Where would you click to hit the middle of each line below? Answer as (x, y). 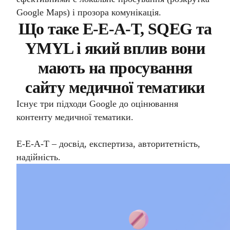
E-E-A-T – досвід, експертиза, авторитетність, (108, 144)
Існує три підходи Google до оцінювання (97, 104)
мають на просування (115, 68)
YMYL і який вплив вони (115, 48)
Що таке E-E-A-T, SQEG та (115, 29)
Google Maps (42, 12)
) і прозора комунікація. (114, 12)
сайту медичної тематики (115, 87)
